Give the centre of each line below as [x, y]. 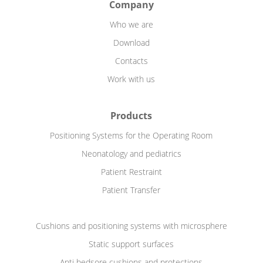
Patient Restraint [131, 171]
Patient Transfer [131, 190]
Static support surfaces [131, 244]
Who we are [131, 24]
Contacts [131, 60]
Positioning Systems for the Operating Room [131, 135]
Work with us [131, 79]
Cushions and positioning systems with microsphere [131, 225]
